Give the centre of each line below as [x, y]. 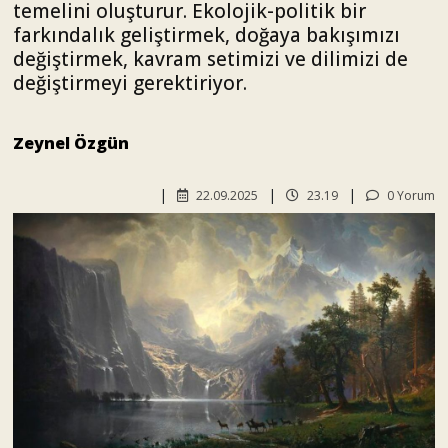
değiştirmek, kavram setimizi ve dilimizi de [210, 59]
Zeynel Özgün [71, 143]
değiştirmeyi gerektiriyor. [130, 83]
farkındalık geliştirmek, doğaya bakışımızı [206, 35]
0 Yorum [409, 195]
